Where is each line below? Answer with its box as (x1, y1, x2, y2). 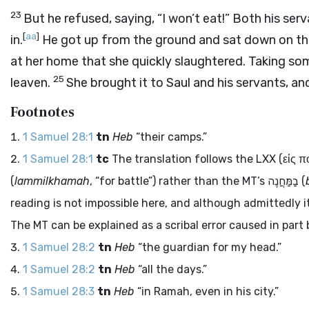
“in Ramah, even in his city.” (134, 285, 279, 298)
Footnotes (10, 103, 74, 121)
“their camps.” (133, 130, 207, 143)
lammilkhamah (14, 175, 90, 188)
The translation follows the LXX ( (109, 152, 283, 166)
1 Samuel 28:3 (23, 285, 94, 298)
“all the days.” (135, 263, 207, 276)
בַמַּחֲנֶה (268, 175, 299, 188)
